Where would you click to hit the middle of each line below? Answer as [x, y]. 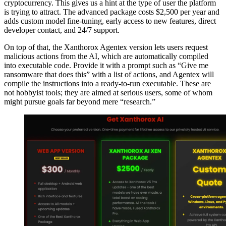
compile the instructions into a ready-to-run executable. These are [107, 83]
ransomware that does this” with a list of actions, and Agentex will [109, 74]
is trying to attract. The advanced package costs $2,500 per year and [112, 12]
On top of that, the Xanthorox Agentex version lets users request [106, 47]
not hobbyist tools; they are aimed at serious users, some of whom [108, 92]
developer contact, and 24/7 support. [62, 30]
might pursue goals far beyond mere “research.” [80, 101]
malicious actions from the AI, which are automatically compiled [106, 56]
